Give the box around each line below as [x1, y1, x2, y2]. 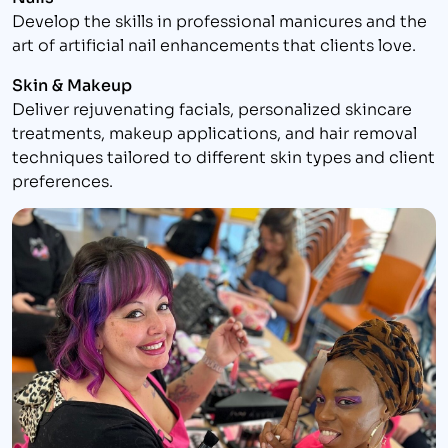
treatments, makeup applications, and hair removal [12, 120, 417, 144]
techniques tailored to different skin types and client [12, 144, 435, 168]
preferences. [12, 168, 113, 192]
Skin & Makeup [12, 72, 132, 97]
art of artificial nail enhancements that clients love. [12, 32, 416, 56]
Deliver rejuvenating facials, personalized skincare [12, 96, 412, 120]
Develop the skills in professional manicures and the [12, 8, 427, 32]
